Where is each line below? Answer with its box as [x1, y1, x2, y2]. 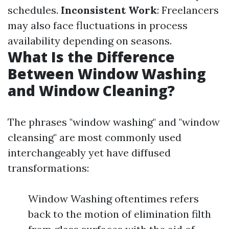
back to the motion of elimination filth [28, 208, 211, 220]
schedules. [8, 4, 61, 16]
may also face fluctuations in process [8, 19, 188, 32]
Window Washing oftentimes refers [28, 192, 199, 205]
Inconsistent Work [61, 4, 157, 16]
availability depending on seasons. [8, 34, 172, 47]
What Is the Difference [8, 47, 175, 66]
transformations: [8, 162, 89, 174]
